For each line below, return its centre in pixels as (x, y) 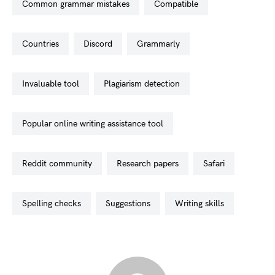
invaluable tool (52, 84)
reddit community (60, 164)
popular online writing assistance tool (95, 124)
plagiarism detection (144, 84)
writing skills (204, 203)
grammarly (162, 44)
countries (44, 44)
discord (101, 44)
